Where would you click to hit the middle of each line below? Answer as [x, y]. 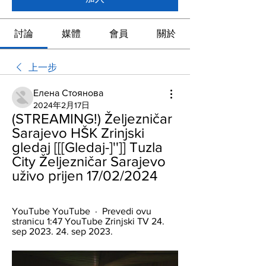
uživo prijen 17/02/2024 [85, 175]
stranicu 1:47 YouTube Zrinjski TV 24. [88, 221]
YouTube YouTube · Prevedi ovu [82, 211]
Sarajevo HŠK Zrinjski [78, 133]
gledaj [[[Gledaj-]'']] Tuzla [87, 147]
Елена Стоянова [68, 93]
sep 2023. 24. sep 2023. [62, 231]
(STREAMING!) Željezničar [92, 118]
